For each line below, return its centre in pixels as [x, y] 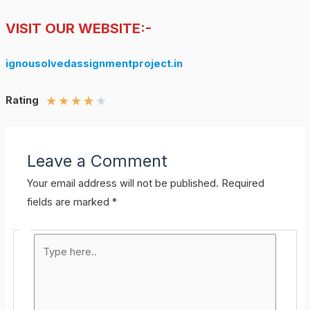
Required [243, 184]
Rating [22, 100]
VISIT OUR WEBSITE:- [78, 29]
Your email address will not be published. [123, 184]
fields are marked [70, 202]
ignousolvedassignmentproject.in [94, 63]
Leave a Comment [98, 161]
